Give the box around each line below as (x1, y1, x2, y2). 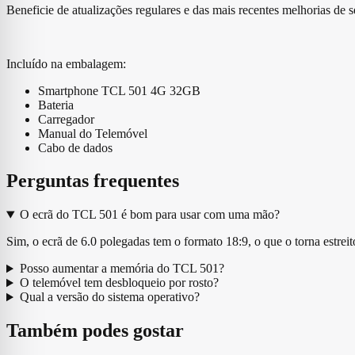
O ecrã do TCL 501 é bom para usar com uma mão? (19, 208, 280, 222)
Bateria (38, 97, 74, 112)
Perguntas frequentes (6, 170, 179, 192)
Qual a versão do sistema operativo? (19, 290, 200, 304)
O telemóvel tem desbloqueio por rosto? (19, 276, 219, 290)
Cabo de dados (38, 140, 113, 155)
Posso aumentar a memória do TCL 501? (19, 261, 224, 276)
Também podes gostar (6, 320, 184, 342)
